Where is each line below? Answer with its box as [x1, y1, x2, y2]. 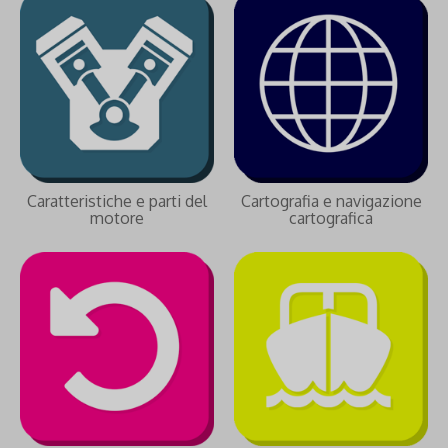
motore [90, 208, 144, 228]
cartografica [289, 208, 373, 228]
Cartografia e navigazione [240, 191, 422, 211]
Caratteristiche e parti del [27, 191, 207, 211]
